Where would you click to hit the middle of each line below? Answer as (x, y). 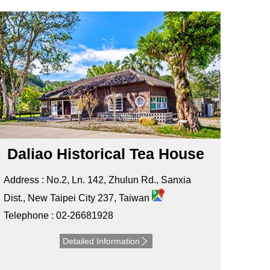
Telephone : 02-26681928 (58, 216)
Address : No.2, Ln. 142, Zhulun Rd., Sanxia (97, 180)
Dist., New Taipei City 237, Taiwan (77, 198)
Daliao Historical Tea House (106, 154)
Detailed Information (101, 241)
